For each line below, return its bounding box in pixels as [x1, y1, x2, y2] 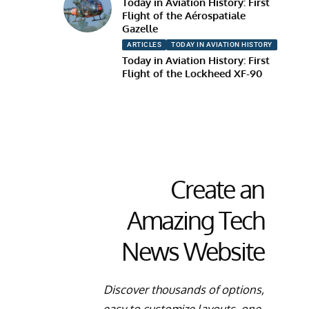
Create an [170, 173, 264, 205]
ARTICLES [127, 40, 162, 48]
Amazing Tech [126, 204, 264, 236]
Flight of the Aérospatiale [122, 9, 246, 23]
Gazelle [122, 22, 159, 36]
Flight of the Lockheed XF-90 [122, 66, 263, 80]
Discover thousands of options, [103, 282, 264, 297]
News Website [121, 235, 264, 267]
